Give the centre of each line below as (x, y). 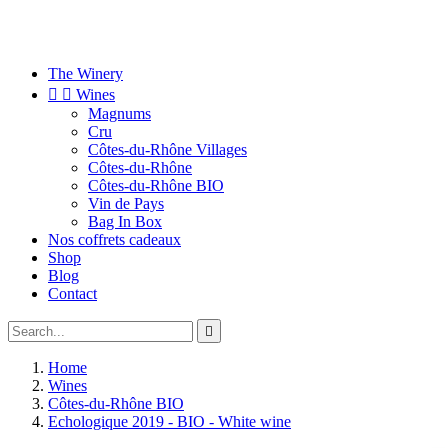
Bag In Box (125, 221)
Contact (72, 293)
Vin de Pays (126, 203)
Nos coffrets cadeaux (114, 239)
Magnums (119, 113)
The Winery (85, 73)
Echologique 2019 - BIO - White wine (169, 421)
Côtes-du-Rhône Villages (167, 149)
